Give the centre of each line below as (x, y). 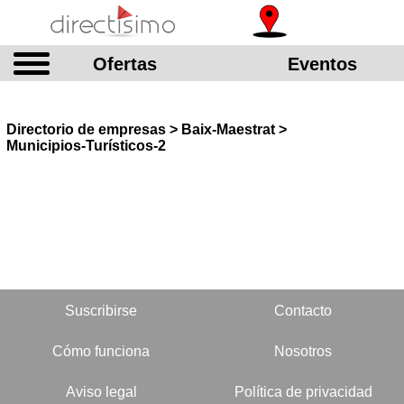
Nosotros (303, 351)
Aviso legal (101, 392)
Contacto (303, 311)
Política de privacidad (303, 392)
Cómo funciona (101, 351)
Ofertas (125, 64)
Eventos (322, 64)
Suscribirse (101, 311)
